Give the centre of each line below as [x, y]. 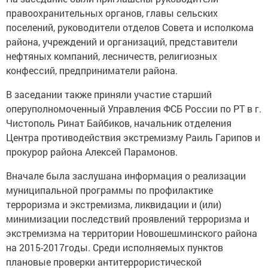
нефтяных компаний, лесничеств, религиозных [112, 56]
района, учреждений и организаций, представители [122, 42]
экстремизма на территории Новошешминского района [132, 233]
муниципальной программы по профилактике [109, 190]
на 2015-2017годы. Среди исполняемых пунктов [115, 247]
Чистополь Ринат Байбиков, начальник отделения [119, 123]
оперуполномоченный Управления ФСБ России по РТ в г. [134, 109]
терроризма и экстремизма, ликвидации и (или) [114, 204]
